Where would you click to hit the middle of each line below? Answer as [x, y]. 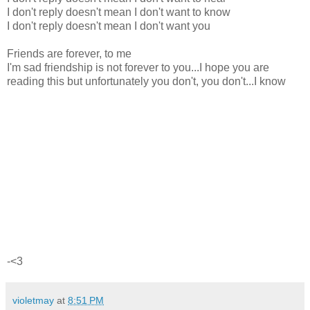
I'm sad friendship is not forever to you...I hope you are [138, 67]
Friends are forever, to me [69, 53]
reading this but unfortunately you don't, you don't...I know [146, 81]
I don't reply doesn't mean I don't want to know [119, 12]
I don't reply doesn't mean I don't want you [109, 26]
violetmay [33, 300]
